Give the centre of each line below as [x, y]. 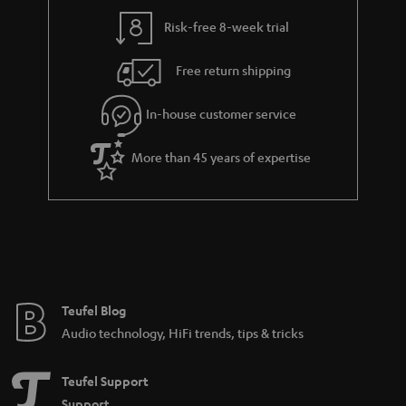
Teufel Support [105, 381]
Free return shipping [234, 70]
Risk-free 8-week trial [227, 27]
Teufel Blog [94, 310]
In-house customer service [222, 114]
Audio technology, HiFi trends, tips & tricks [183, 332]
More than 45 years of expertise [222, 157]
